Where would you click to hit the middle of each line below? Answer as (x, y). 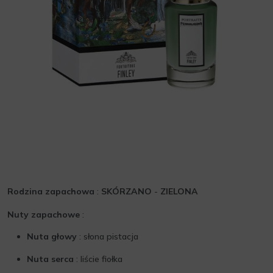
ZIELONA (179, 191)
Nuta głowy (52, 236)
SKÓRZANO (126, 191)
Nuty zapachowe (44, 214)
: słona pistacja (108, 236)
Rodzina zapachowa (51, 191)
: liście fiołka (98, 259)
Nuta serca (50, 259)
